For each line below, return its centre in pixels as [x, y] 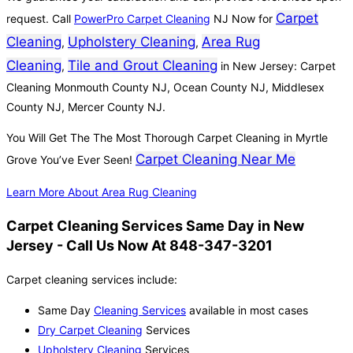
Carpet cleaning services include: [92, 280]
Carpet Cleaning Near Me [216, 160]
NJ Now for [243, 19]
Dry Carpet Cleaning [90, 330]
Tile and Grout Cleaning [143, 66]
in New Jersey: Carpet [277, 66]
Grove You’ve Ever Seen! [71, 160]
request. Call [40, 19]
